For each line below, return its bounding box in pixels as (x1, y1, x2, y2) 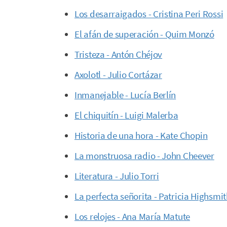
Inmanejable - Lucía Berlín (74, 89, 176, 101)
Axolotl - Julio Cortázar (74, 68, 162, 81)
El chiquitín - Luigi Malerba (74, 109, 178, 121)
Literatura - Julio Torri (74, 170, 159, 182)
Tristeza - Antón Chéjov (74, 48, 163, 60)
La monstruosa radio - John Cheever (74, 149, 214, 162)
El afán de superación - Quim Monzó (74, 28, 214, 40)
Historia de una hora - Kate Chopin (74, 129, 208, 141)
